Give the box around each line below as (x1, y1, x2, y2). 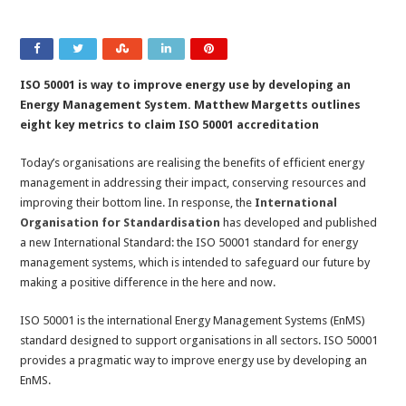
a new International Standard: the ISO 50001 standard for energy (20, 236, 359, 250)
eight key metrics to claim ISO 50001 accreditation (20, 118, 320, 132)
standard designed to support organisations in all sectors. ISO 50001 (20, 333, 379, 348)
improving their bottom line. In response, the (20, 196, 256, 210)
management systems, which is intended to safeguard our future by (20, 256, 371, 270)
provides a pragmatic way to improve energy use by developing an (20, 353, 368, 368)
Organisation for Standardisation (20, 216, 221, 230)
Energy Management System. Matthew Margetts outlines (20, 98, 362, 112)
